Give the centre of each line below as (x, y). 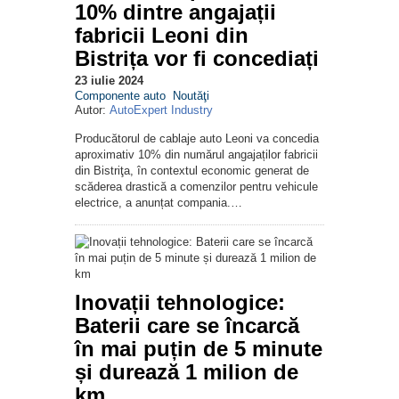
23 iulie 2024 (109, 81)
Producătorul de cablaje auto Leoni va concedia (197, 139)
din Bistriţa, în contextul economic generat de (192, 171)
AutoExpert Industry (161, 110)
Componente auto (120, 96)
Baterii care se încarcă (187, 326)
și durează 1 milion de (187, 372)
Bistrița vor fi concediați (197, 59)
